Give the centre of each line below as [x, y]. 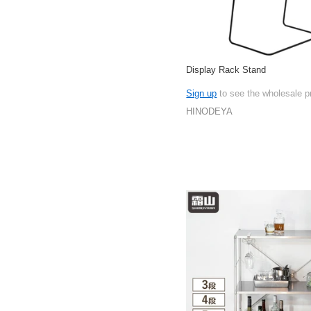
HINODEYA [210, 112]
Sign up [202, 93]
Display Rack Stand [226, 70]
